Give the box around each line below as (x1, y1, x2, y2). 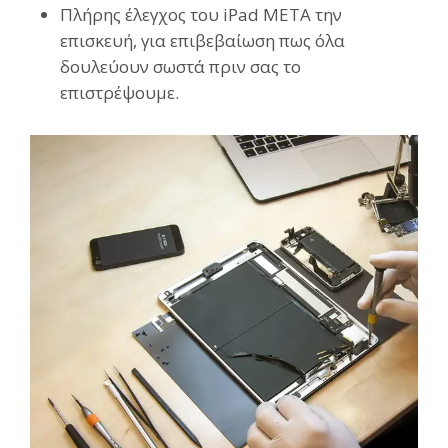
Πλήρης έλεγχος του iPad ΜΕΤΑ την (60, 3, 342, 27)
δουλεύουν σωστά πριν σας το (60, 55, 301, 79)
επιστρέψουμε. (60, 81, 179, 105)
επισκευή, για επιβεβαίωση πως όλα (60, 29, 345, 53)
